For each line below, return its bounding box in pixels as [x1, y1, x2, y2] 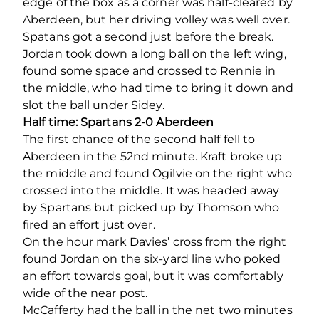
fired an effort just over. [23, 217, 155, 231]
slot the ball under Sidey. [23, 98, 164, 112]
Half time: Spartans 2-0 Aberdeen [23, 115, 214, 129]
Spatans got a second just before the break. [23, 29, 274, 43]
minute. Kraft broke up [149, 149, 283, 163]
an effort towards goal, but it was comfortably [23, 268, 283, 283]
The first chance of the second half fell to [23, 132, 256, 146]
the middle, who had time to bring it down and [23, 80, 294, 95]
